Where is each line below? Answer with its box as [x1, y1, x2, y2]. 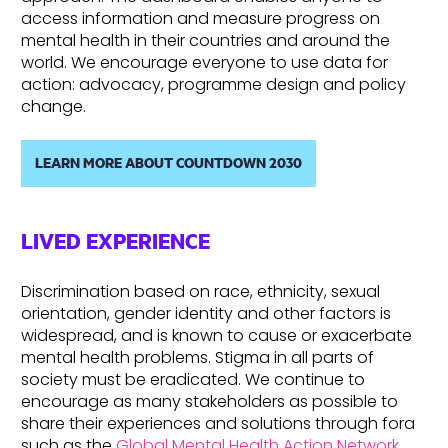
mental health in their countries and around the [21, 29, 390, 53]
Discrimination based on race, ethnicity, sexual [21, 279, 380, 303]
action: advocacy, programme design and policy [21, 73, 406, 97]
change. [21, 95, 86, 119]
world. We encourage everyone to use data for [21, 51, 388, 75]
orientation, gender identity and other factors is [21, 301, 391, 325]
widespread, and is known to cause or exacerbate [21, 323, 412, 347]
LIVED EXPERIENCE [21, 225, 210, 255]
